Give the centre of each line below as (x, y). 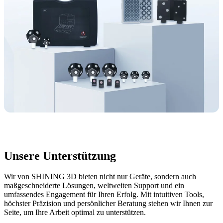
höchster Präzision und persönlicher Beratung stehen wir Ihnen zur (108, 204)
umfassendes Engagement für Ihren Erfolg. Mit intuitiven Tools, (104, 195)
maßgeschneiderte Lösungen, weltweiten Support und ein (94, 186)
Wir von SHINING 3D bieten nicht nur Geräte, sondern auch (100, 177)
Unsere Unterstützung (60, 156)
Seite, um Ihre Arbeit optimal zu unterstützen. (75, 213)
